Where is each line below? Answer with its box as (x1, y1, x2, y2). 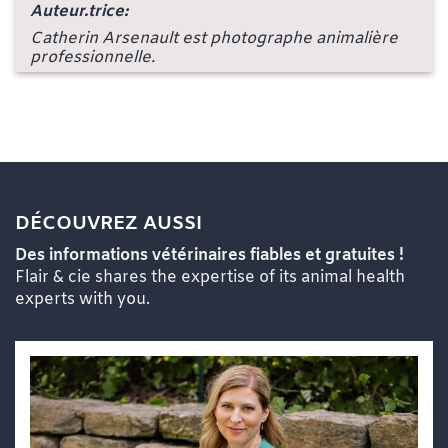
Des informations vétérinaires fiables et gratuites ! (15, 245, 404, 267)
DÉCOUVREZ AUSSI (15, 210, 202, 237)
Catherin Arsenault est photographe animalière (30, 27, 398, 49)
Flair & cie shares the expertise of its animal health (15, 267, 405, 289)
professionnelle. (30, 46, 155, 68)
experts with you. (15, 289, 150, 311)
